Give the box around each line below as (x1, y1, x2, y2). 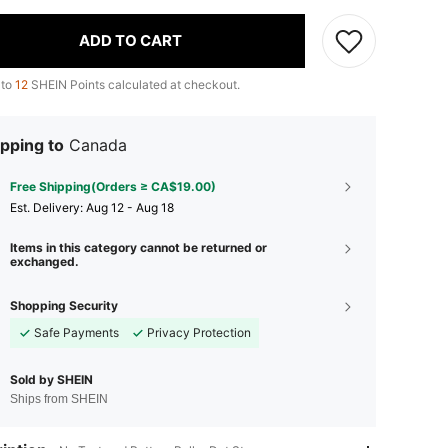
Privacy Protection (147, 324, 251, 340)
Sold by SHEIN (10, 371, 93, 387)
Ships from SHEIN (10, 391, 108, 406)
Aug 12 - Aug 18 (86, 199, 174, 215)
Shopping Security (10, 297, 118, 313)
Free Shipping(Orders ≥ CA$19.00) (10, 178, 216, 194)
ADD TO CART (79, 31, 182, 51)
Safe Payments (34, 324, 119, 340)
